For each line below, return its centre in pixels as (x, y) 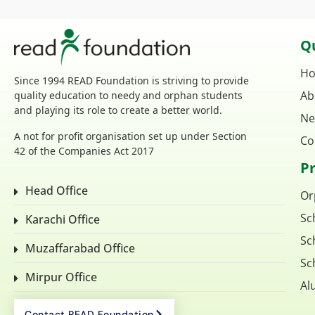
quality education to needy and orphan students (128, 96)
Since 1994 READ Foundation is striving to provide (131, 81)
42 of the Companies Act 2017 (84, 151)
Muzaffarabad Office (80, 249)
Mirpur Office (61, 277)
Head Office (57, 191)
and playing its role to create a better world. (118, 110)
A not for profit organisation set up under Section (130, 136)
